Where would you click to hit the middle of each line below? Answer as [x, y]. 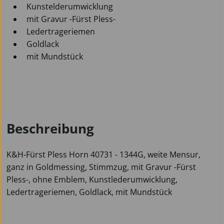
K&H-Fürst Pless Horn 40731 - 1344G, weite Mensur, [103, 154]
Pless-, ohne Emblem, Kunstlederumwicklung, [92, 179]
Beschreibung [50, 128]
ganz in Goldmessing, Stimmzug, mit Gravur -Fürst [101, 167]
